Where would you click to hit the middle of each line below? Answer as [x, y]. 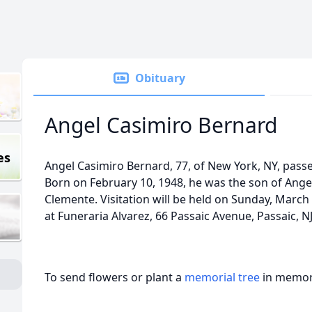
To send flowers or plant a [115, 277]
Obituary [160, 78]
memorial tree [222, 277]
